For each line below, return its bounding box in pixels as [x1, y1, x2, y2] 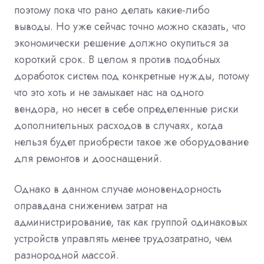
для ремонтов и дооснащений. [14, 150, 162, 166]
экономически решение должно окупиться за [14, 35, 229, 51]
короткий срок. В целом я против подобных [14, 51, 220, 67]
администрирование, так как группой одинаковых [14, 214, 247, 230]
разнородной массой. [14, 247, 119, 263]
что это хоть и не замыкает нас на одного [14, 84, 204, 100]
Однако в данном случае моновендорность [14, 181, 222, 197]
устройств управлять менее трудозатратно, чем [14, 230, 232, 246]
